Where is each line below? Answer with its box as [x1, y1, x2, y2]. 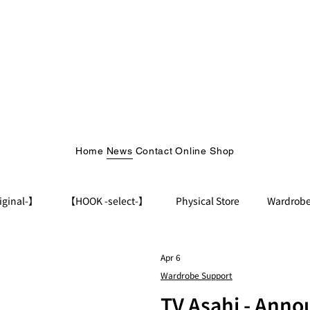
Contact [135, 145, 173, 157]
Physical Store [175, 193, 239, 208]
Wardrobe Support [160, 269, 232, 281]
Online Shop [175, 145, 235, 157]
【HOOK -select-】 [65, 193, 148, 208]
